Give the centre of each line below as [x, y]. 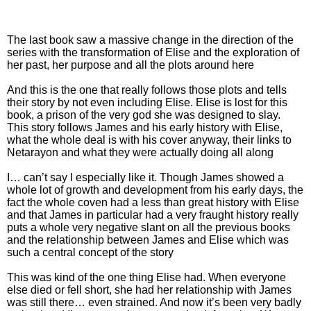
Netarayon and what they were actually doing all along [140, 152]
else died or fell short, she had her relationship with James [149, 289]
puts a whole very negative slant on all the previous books [149, 227]
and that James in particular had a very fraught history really [153, 215]
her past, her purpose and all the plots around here [131, 65]
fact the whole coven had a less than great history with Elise [153, 202]
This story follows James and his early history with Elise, [145, 127]
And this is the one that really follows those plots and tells [147, 90]
